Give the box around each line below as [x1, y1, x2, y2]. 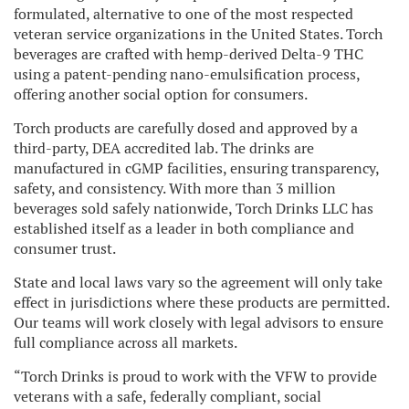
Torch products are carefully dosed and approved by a [14, 119, 358, 138]
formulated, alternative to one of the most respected [14, 5, 353, 24]
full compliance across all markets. [14, 333, 237, 352]
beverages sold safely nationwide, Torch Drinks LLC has [14, 199, 373, 218]
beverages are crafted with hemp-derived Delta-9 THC [14, 45, 363, 64]
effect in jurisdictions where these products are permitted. [14, 293, 389, 312]
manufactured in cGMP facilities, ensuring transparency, [14, 159, 379, 178]
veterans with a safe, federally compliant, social [14, 387, 321, 406]
